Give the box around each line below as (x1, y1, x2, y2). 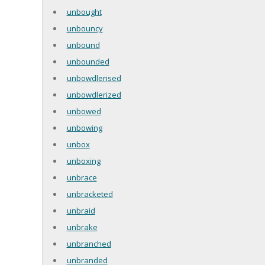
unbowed (66, 105, 101, 117)
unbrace (66, 172, 97, 183)
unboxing (66, 155, 101, 166)
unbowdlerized (66, 89, 121, 100)
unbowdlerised (66, 72, 121, 83)
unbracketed (66, 188, 113, 199)
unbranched (66, 238, 111, 249)
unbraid (66, 205, 95, 216)
